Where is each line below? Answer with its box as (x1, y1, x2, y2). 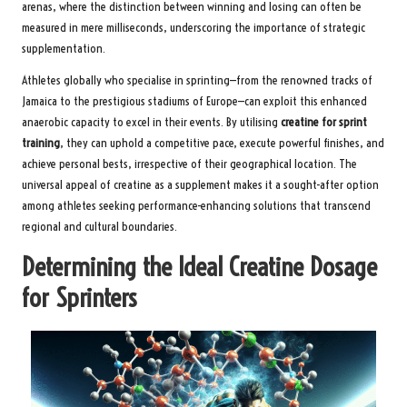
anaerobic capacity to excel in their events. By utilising (22, 114, 281, 130)
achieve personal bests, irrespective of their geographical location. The (22, 155, 357, 172)
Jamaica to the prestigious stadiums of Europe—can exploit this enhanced (22, 93, 367, 109)
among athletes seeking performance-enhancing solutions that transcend (22, 197, 371, 213)
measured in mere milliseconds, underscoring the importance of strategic (22, 19, 365, 35)
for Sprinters (22, 281, 136, 313)
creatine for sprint (281, 114, 367, 130)
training (22, 134, 60, 151)
